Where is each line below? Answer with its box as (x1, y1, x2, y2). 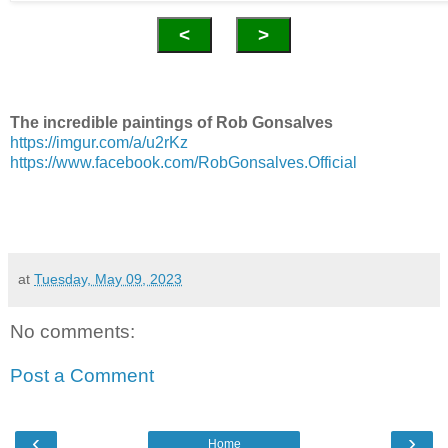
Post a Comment (10, 364, 154, 386)
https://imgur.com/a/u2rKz (10, 134, 188, 152)
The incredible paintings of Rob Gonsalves (10, 114, 333, 132)
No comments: (10, 321, 135, 343)
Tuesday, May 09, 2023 (34, 271, 182, 288)
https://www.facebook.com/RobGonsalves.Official (10, 154, 357, 172)
